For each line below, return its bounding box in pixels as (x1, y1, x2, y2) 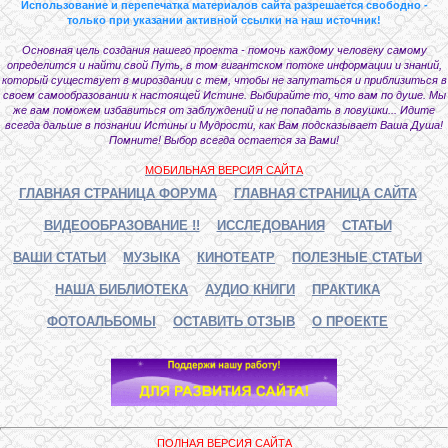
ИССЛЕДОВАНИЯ (216, 217, 325, 233)
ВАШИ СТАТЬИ (13, 249, 106, 265)
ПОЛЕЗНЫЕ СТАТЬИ (292, 249, 422, 265)
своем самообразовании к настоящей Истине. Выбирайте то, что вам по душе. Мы (2, 88, 446, 101)
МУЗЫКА (123, 249, 180, 265)
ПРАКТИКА (312, 281, 380, 297)
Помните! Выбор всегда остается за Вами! (109, 133, 339, 146)
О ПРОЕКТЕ (312, 313, 388, 329)
